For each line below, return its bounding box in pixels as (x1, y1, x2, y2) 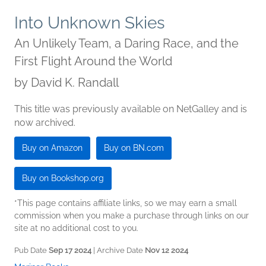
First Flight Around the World (14, 54, 172, 69)
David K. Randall (31, 75, 119, 90)
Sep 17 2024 (49, 246, 91, 255)
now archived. (14, 117, 75, 129)
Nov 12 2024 (145, 246, 188, 255)
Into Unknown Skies (14, 13, 165, 33)
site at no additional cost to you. (14, 223, 138, 233)
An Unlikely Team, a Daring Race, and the (14, 36, 239, 51)
